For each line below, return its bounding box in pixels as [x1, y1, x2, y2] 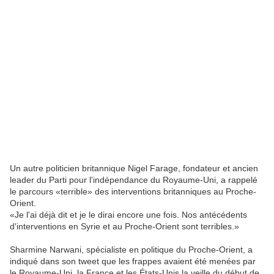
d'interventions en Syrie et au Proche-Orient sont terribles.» [10, 221, 239, 231]
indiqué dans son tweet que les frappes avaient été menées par [10, 256, 256, 266]
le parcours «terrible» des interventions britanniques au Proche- [10, 186, 256, 196]
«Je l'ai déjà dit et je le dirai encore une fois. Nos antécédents [10, 209, 247, 220]
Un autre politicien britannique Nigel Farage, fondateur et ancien [10, 163, 258, 173]
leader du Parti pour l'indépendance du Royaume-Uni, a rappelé [10, 174, 257, 185]
